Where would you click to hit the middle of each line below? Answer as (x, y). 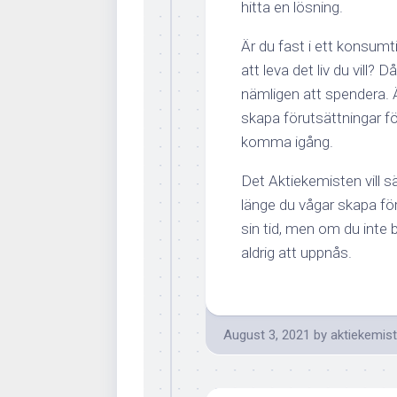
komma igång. (287, 142)
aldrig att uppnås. (296, 253)
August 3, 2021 (267, 335)
